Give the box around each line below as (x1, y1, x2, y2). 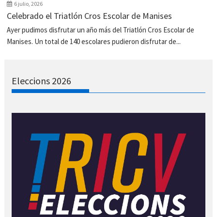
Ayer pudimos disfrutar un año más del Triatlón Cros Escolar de (7, 25, 195, 35)
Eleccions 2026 (12, 75, 72, 87)
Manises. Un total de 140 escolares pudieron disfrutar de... (7, 37, 181, 46)
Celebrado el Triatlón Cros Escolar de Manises (7, 10, 172, 22)
